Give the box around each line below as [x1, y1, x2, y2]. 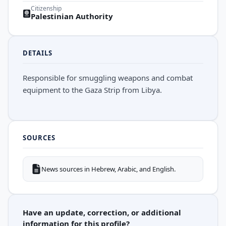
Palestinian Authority [31, 11, 113, 21]
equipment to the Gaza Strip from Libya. [23, 85, 162, 95]
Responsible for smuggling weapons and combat [23, 73, 193, 83]
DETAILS [23, 48, 53, 58]
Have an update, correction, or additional [23, 207, 181, 217]
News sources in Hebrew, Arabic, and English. [41, 164, 176, 174]
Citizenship [31, 4, 62, 13]
